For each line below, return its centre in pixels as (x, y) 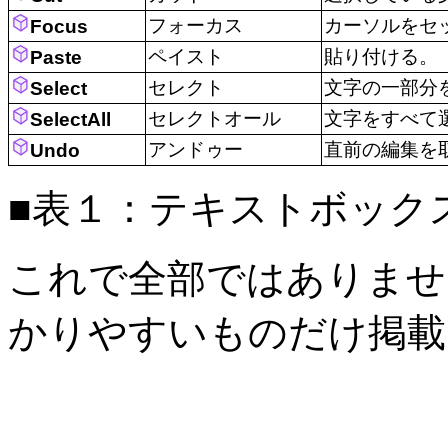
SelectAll (71, 119)
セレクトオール (214, 119)
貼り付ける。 (381, 57)
